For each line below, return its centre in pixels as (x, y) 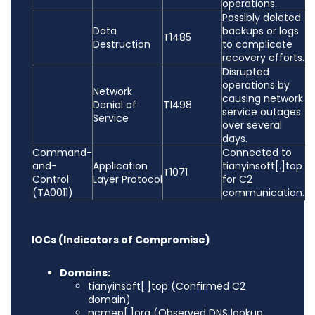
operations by (256, 85)
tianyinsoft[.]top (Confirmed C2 (167, 287)
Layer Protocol (128, 180)
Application (120, 166)
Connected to (257, 153)
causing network (263, 99)
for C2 (237, 180)
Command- (62, 153)
